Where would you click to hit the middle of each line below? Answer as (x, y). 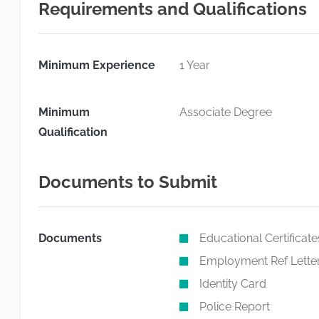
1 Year (194, 65)
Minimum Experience (97, 65)
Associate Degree (225, 112)
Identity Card (232, 284)
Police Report (234, 307)
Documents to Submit (128, 182)
